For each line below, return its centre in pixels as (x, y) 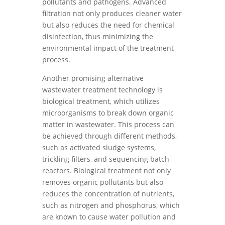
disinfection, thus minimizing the (98, 36)
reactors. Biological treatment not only (106, 171)
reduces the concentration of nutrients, (108, 194)
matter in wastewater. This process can (108, 124)
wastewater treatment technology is (102, 90)
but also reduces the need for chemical (108, 25)
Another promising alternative (93, 78)
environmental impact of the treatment (108, 48)
